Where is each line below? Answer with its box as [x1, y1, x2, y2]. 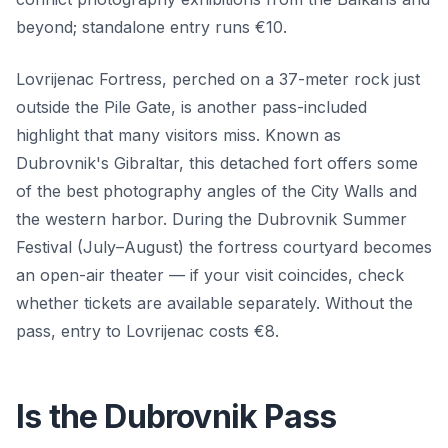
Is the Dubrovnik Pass [16, 396, 337, 436]
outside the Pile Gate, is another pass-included [16, 96, 367, 117]
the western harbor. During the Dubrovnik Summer [16, 208, 407, 229]
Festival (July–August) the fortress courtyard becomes [16, 236, 432, 257]
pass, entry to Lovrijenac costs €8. [16, 320, 279, 341]
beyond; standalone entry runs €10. [16, 16, 287, 37]
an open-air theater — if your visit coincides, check [16, 264, 404, 285]
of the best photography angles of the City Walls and [16, 180, 417, 201]
